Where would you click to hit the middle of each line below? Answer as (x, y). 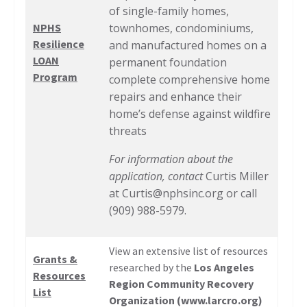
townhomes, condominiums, (181, 28)
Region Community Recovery (181, 284)
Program (55, 77)
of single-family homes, (169, 11)
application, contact (156, 176)
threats (128, 131)
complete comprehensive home (189, 80)
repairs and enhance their (175, 97)
